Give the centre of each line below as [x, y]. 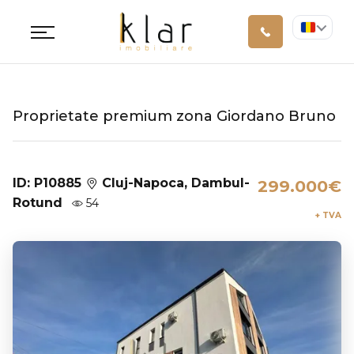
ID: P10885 [49, 183]
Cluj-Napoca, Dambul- [174, 183]
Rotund [38, 203]
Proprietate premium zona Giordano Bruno [174, 116]
